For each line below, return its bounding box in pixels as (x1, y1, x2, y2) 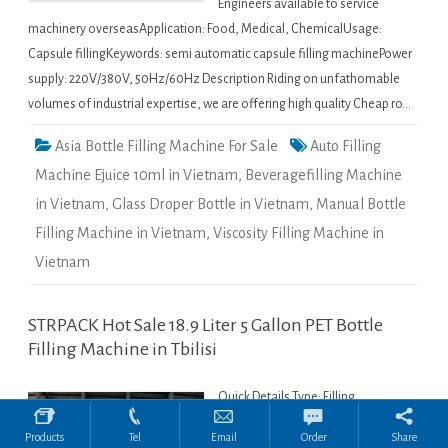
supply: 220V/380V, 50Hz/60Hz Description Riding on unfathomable (28, 72, 400, 87)
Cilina (51, 407, 84, 421)
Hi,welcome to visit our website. (167, 364, 338, 378)
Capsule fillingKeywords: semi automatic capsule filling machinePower (28, 47, 412, 62)
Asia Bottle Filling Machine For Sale (55, 138, 278, 155)
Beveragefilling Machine (245, 167, 402, 184)
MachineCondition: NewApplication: (218, 415, 417, 430)
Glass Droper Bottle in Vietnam (112, 196, 309, 213)
